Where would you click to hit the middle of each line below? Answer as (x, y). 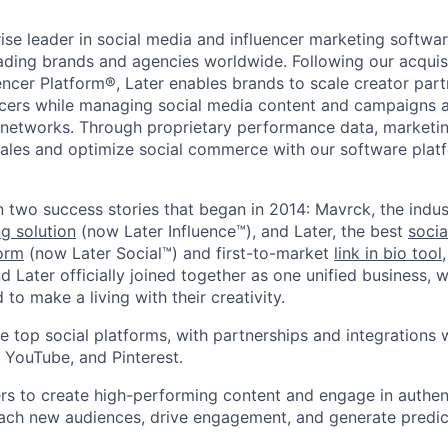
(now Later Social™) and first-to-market (179, 253)
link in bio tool (388, 253)
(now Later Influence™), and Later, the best (242, 231)
